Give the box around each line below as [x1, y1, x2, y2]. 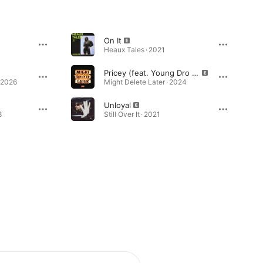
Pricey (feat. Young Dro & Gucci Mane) [191, 68, 198, 77]
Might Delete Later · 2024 [103, 77, 187, 86]
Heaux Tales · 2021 [103, 45, 165, 54]
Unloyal [103, 100, 131, 110]
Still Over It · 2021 [103, 109, 160, 119]
